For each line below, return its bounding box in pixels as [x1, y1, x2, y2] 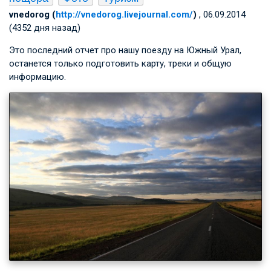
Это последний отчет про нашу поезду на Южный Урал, [9, 44, 241, 56]
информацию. [9, 71, 66, 82]
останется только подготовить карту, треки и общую [9, 57, 232, 69]
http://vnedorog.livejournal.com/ [56, 8, 193, 20]
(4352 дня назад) [9, 22, 80, 33]
